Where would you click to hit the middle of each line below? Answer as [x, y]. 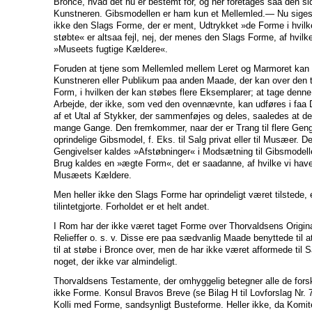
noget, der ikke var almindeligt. [116, 261]
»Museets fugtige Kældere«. [111, 49]
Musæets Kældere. [93, 175]
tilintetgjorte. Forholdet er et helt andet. [132, 206]
